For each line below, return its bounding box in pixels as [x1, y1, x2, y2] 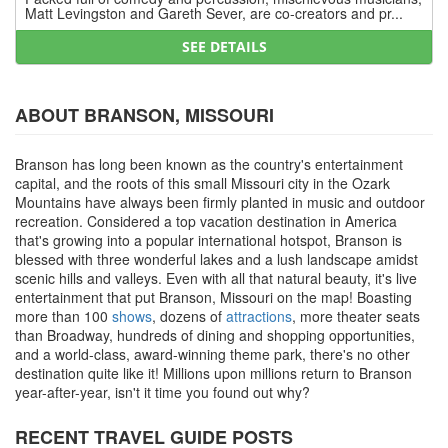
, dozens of [152, 305, 226, 326]
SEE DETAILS [181, 36, 267, 56]
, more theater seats [292, 305, 420, 326]
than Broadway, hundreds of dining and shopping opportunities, [15, 324, 415, 345]
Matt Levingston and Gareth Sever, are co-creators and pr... [25, 2, 403, 23]
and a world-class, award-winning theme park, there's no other [15, 343, 410, 364]
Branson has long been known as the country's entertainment [15, 153, 403, 174]
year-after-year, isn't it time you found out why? [15, 381, 310, 402]
